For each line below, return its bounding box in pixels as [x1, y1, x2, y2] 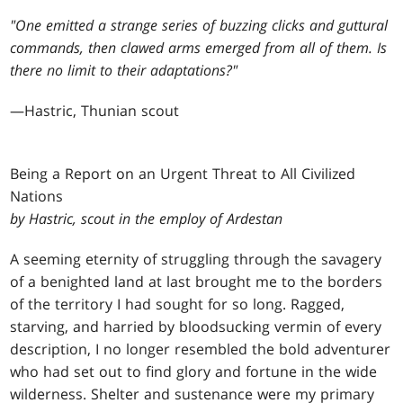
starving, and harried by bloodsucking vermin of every [10, 317, 382, 337]
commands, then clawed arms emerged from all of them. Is [10, 38, 388, 58]
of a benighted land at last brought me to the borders [10, 272, 383, 292]
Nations [10, 186, 64, 207]
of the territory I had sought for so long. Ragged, [10, 294, 345, 315]
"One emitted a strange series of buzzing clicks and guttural [10, 15, 389, 36]
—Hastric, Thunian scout [10, 101, 180, 121]
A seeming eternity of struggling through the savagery [10, 249, 382, 270]
